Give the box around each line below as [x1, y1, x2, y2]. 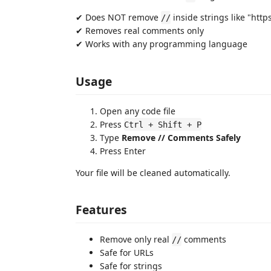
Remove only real [100, 233, 172, 245]
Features [76, 201, 127, 218]
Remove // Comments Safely [122, 131, 241, 143]
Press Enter [100, 145, 146, 157]
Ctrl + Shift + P [124, 119, 201, 129]
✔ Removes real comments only [76, 25, 204, 36]
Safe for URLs [100, 247, 154, 258]
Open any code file [100, 105, 175, 117]
